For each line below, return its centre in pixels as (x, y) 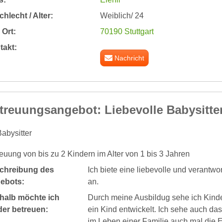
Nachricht (130, 58)
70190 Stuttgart (127, 31)
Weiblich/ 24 (122, 16)
